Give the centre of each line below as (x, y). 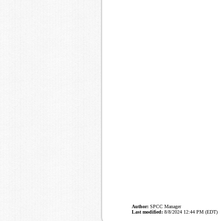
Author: (140, 207)
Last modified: (147, 212)
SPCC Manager (165, 207)
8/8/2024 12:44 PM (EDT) (190, 212)
